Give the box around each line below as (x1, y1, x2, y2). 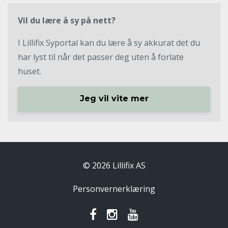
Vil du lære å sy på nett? (18, 14, 116, 26)
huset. (18, 65, 43, 77)
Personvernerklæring (73, 183, 155, 195)
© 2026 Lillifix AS (82, 160, 146, 172)
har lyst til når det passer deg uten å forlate (18, 51, 184, 63)
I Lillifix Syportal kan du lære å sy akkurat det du (18, 37, 200, 48)
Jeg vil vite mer (79, 94, 149, 104)
